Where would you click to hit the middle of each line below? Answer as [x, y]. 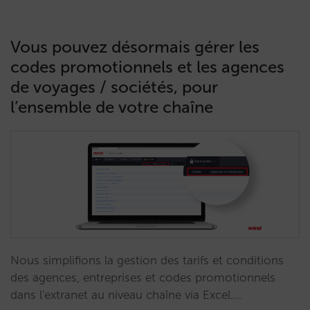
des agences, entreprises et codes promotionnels [143, 277]
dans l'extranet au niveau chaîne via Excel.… [126, 295]
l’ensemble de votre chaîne [112, 107]
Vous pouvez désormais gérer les [135, 47]
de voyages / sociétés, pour [114, 87]
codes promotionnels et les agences [147, 67]
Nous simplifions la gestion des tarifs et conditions [147, 260]
